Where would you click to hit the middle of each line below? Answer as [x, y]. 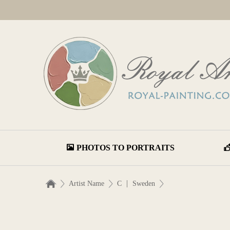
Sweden [144, 184]
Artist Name [87, 184]
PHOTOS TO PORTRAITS [125, 148]
